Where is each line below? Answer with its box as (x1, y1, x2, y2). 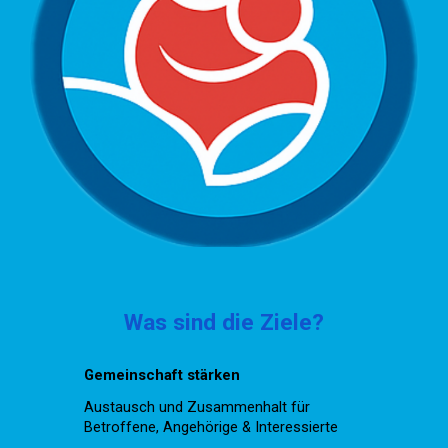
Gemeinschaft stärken (84, 365, 241, 384)
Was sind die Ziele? (124, 308, 324, 336)
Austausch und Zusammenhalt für (84, 397, 311, 416)
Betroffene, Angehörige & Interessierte (84, 417, 339, 436)
